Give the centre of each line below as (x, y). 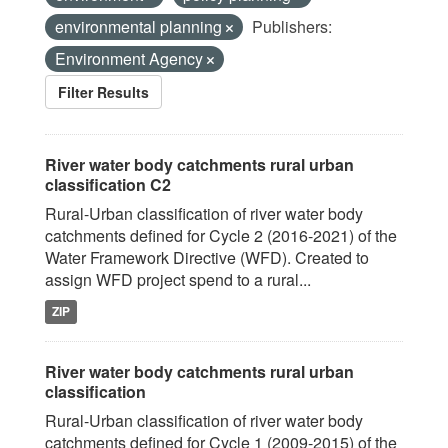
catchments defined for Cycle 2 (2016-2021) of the (221, 235)
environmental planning (140, 26)
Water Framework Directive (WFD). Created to (207, 257)
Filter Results (103, 92)
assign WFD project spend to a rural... (178, 279)
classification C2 (108, 184)
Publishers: (292, 26)
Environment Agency (131, 58)
